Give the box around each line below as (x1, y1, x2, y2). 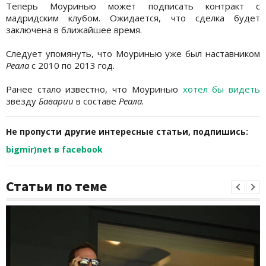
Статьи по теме (6, 176, 107, 195)
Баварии (39, 94, 74, 107)
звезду (6, 94, 39, 107)
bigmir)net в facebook (6, 143, 103, 155)
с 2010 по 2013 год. (29, 59, 115, 71)
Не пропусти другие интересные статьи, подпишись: (6, 125, 248, 137)
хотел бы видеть (182, 83, 261, 95)
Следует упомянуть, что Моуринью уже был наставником (6, 47, 260, 59)
